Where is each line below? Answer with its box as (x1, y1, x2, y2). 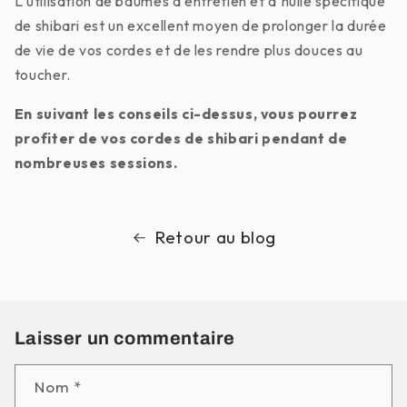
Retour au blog (154, 226, 277, 248)
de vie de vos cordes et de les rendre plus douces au (14, 40, 363, 59)
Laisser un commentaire (14, 327, 235, 348)
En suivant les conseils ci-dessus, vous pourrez (14, 104, 358, 123)
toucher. (14, 65, 71, 84)
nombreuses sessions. (14, 153, 178, 172)
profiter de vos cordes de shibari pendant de (14, 128, 348, 147)
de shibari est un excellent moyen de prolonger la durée (14, 15, 387, 35)
